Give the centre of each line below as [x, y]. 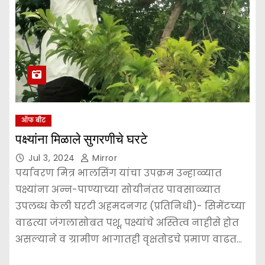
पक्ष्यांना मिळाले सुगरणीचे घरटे [82, 139]
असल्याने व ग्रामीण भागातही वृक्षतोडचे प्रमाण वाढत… [129, 239]
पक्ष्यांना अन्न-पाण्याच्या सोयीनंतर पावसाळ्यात [118, 189]
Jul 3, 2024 [53, 158]
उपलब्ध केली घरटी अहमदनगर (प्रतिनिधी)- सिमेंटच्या [130, 206]
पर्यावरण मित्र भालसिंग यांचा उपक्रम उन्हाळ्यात [119, 173]
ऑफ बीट [33, 120]
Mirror [103, 158]
